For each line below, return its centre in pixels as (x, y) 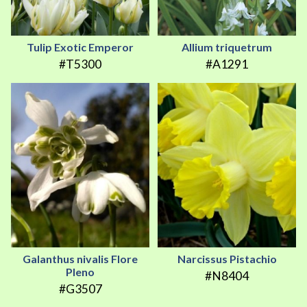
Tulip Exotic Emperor (80, 47)
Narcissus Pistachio (227, 259)
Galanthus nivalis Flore (80, 259)
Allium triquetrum (227, 47)
